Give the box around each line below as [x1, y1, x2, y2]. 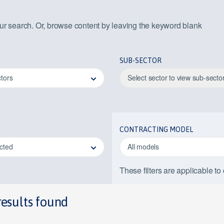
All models [127, 141, 159, 151]
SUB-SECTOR [119, 56, 161, 64]
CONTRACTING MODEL [119, 125, 193, 133]
